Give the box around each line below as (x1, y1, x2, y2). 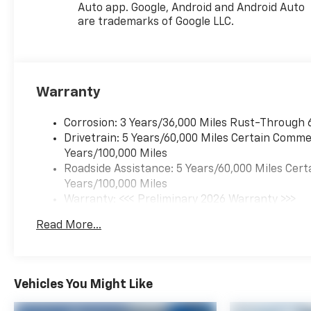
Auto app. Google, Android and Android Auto (78, 3, 305, 15)
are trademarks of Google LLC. (78, 17, 235, 28)
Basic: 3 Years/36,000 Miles (64, 210, 205, 221)
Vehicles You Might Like (14, 278, 153, 291)
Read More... (36, 220, 102, 232)
